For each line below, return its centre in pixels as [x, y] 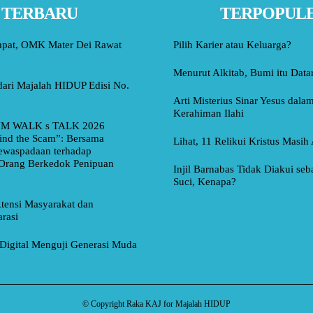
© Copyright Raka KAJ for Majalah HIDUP [156, 304]
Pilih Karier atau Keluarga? [232, 45]
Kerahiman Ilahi [209, 114]
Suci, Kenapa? [205, 182]
